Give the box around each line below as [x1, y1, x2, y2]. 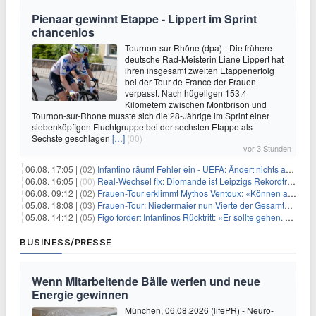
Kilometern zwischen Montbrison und [125, 98, 267, 111]
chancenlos [32, 24, 95, 41]
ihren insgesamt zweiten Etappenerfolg [125, 64, 274, 77]
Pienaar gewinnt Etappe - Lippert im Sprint [32, 11, 257, 28]
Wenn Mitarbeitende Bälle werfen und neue [32, 273, 260, 290]
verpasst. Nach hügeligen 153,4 [125, 87, 247, 99]
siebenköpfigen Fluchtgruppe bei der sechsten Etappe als [32, 121, 253, 133]
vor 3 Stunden [243, 142, 291, 154]
